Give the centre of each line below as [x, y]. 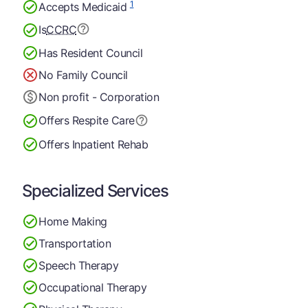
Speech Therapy [79, 265]
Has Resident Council [91, 53]
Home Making [73, 221]
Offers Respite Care [87, 120]
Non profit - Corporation [99, 97]
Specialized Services [95, 191]
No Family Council [83, 75]
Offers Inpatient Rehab [93, 144]
